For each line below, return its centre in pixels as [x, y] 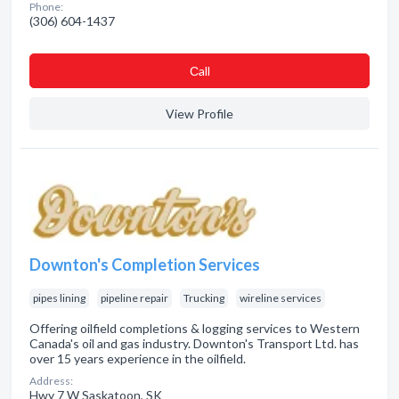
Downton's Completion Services [145, 265]
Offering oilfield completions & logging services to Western [195, 328]
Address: [51, 381]
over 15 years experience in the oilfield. [138, 358]
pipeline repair [134, 298]
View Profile [199, 114]
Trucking [204, 298]
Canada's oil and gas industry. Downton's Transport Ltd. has [194, 343]
